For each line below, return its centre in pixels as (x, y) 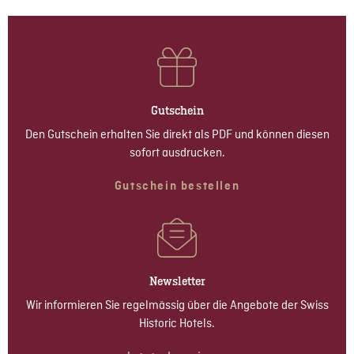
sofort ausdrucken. (177, 154)
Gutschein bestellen (177, 187)
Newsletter (177, 281)
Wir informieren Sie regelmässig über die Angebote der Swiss (177, 306)
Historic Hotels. (177, 324)
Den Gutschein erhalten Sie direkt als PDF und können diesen (177, 136)
